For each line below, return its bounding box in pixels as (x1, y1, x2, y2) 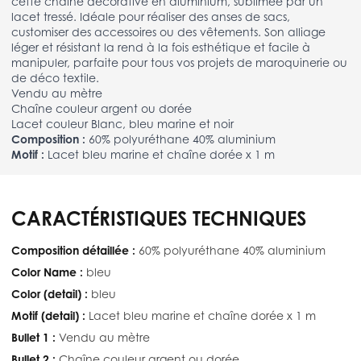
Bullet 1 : (11, 330, 56, 344)
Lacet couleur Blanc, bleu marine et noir (11, 116, 234, 131)
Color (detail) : (11, 286, 88, 301)
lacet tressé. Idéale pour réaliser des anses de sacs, (11, 9, 290, 23)
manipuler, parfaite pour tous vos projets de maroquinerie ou (11, 55, 347, 69)
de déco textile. (11, 70, 99, 85)
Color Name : (11, 264, 83, 279)
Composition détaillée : (11, 243, 135, 257)
